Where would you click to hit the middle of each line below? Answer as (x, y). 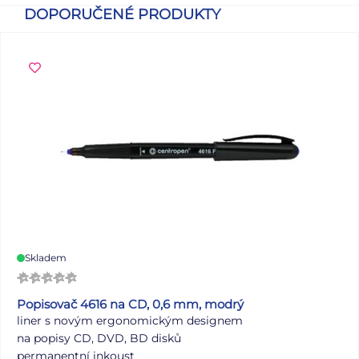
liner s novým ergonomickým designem (130, 320)
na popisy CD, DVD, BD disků (99, 338)
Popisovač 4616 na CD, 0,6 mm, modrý (130, 304)
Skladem (46, 257)
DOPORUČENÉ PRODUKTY (122, 14)
